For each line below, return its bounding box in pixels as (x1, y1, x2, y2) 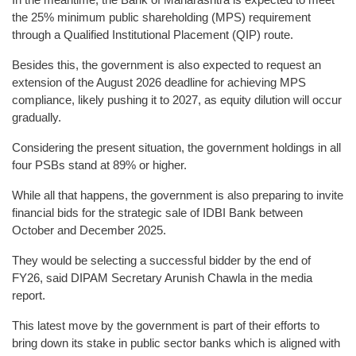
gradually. (12, 110, 64, 124)
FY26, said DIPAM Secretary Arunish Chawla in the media (12, 270, 312, 284)
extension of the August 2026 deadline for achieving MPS (12, 75, 306, 89)
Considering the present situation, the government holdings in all (12, 140, 341, 154)
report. (12, 288, 45, 302)
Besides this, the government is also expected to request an (12, 57, 321, 72)
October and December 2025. (12, 222, 166, 237)
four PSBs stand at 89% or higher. (12, 157, 187, 172)
